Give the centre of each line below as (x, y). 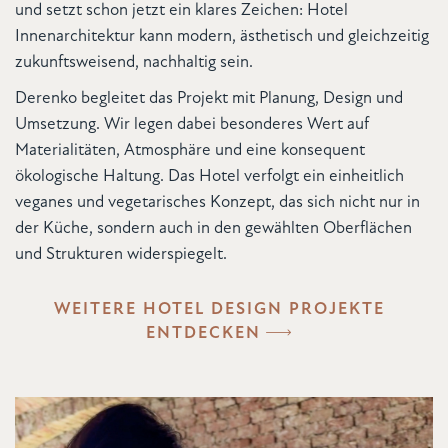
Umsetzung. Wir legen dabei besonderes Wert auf (192, 124)
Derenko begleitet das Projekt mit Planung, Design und (209, 98)
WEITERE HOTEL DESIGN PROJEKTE (219, 309)
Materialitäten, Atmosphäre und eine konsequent (190, 150)
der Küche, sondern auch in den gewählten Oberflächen (213, 228)
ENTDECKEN (203, 334)
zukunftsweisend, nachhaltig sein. (134, 62)
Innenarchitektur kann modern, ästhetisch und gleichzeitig (222, 36)
